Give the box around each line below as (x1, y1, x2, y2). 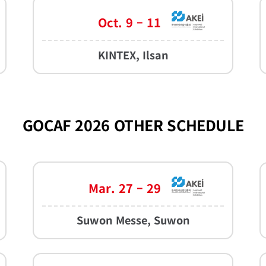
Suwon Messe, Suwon (76, 211, 190, 227)
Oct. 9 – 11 (97, 14, 161, 31)
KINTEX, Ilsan (97, 46, 169, 62)
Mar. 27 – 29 (88, 179, 161, 197)
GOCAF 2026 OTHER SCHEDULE (22, 113, 244, 135)
